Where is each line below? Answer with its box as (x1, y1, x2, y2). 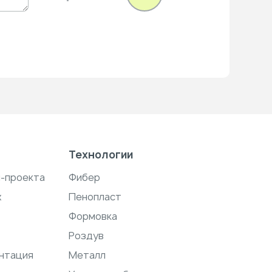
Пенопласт (68, 190, 121, 203)
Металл (68, 248, 106, 262)
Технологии (68, 148, 133, 161)
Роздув (68, 229, 104, 242)
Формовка (68, 209, 117, 223)
